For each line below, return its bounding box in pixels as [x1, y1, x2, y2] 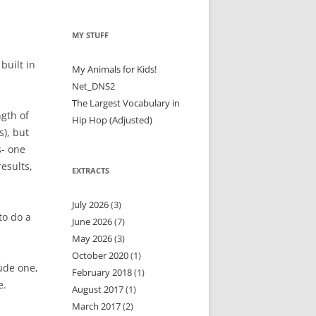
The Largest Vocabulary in [72, 97, 181, 109]
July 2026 [72, 198, 109, 211]
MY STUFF [72, 30, 109, 40]
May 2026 [72, 232, 113, 245]
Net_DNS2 [72, 80, 116, 92]
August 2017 [72, 283, 124, 296]
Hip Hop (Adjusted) [72, 114, 153, 126]
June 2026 [72, 215, 113, 228]
